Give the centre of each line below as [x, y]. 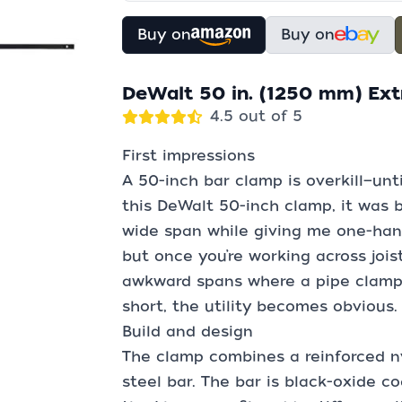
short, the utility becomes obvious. [260, 306]
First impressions [188, 156]
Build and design [188, 332]
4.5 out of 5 [256, 116]
